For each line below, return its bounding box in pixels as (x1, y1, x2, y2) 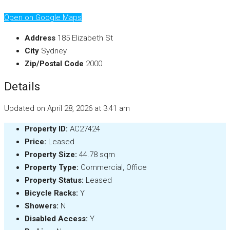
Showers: (25, 201, 59, 211)
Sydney (41, 46, 67, 56)
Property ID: (25, 124, 68, 134)
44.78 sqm (79, 150, 115, 160)
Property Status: (25, 176, 84, 185)
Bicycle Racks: (25, 188, 78, 198)
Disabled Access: (25, 214, 88, 224)
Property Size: (25, 150, 77, 160)
